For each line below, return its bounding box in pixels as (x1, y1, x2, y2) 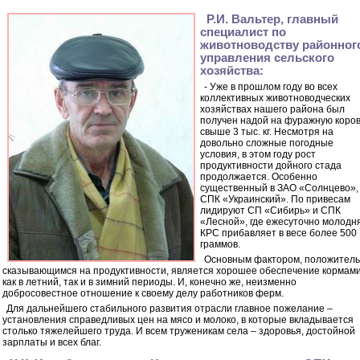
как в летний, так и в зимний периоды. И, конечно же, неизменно (2, 276, 297, 288)
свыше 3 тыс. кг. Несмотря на (200, 126, 333, 137)
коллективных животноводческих (200, 92, 350, 104)
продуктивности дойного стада (200, 160, 342, 171)
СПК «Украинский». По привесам (200, 194, 350, 205)
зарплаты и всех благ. (2, 337, 101, 348)
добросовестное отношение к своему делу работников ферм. (2, 288, 284, 299)
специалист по (200, 26, 286, 39)
